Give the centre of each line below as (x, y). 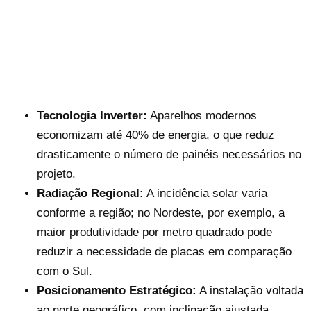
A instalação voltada (250, 291)
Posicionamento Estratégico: (116, 291)
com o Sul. (64, 271)
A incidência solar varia (205, 194)
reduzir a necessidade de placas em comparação (164, 252)
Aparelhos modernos (202, 116)
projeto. (56, 174)
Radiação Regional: (90, 194)
